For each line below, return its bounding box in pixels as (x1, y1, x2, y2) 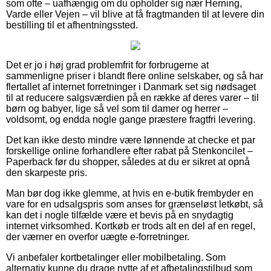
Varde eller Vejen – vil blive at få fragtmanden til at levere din (6, 8, 264, 19)
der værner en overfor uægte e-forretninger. (6, 231, 189, 242)
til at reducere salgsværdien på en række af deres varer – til (6, 92, 259, 103)
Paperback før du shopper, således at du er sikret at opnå (6, 156, 250, 167)
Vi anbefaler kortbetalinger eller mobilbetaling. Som (6, 252, 226, 263)
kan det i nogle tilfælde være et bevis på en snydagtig (6, 209, 233, 220)
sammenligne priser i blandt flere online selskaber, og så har (6, 70, 263, 81)
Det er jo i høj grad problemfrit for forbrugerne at (6, 59, 209, 70)
